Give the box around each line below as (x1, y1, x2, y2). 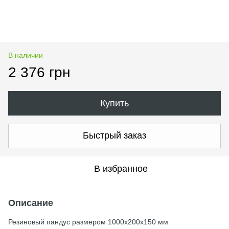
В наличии (8, 51, 43, 59)
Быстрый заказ (83, 130, 146, 141)
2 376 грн (8, 64, 70, 80)
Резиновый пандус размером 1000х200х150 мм (8, 217, 168, 226)
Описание (8, 197, 53, 208)
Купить (100, 98, 129, 108)
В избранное (94, 163, 148, 174)
